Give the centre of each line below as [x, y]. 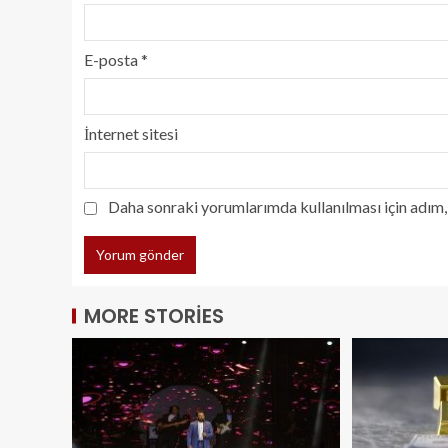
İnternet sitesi [131, 133]
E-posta [112, 59]
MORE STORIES [154, 315]
